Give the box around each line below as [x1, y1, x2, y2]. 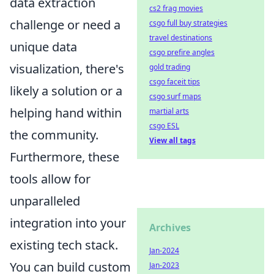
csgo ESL [149, 120, 179, 131]
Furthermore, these [10, 148, 119, 165]
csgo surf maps [149, 91, 201, 102]
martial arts [149, 106, 189, 116]
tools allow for [10, 170, 91, 187]
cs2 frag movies [149, 3, 203, 13]
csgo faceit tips [149, 76, 200, 87]
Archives [149, 221, 191, 234]
